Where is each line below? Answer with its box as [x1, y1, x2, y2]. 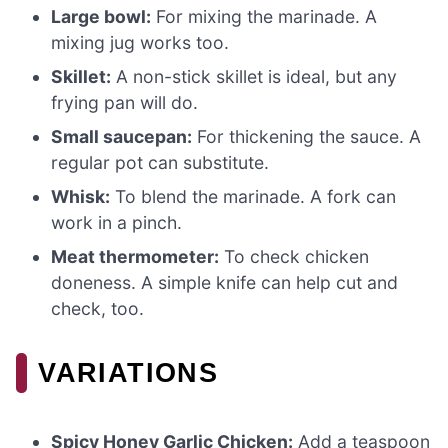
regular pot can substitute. [51, 152, 270, 174]
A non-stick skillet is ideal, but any [111, 66, 398, 88]
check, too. [51, 298, 145, 320]
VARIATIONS [38, 357, 218, 389]
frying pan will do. [51, 92, 199, 114]
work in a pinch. [51, 212, 183, 234]
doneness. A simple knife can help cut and [51, 272, 399, 294]
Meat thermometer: [51, 246, 220, 268]
